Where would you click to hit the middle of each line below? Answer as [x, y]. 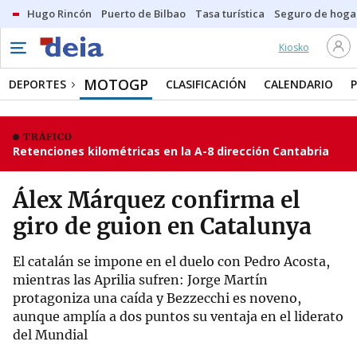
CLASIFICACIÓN [206, 84]
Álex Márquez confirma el [157, 200]
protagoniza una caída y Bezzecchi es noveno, [157, 298]
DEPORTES [37, 84]
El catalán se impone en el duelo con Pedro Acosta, [171, 261]
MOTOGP [116, 84]
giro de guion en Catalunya [162, 226]
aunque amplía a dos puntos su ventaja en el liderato [178, 316]
